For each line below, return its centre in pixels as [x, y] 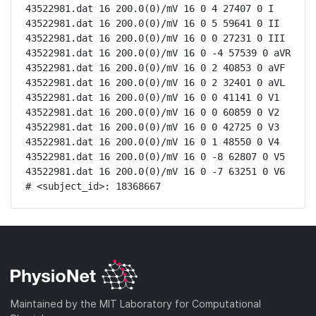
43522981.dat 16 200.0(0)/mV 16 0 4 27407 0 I [150, 8]
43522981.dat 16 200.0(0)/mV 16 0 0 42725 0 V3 [152, 127]
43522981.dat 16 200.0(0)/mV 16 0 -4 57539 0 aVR [158, 53]
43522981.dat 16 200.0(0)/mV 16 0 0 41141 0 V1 [152, 97]
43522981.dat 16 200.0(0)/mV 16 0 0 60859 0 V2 [152, 112]
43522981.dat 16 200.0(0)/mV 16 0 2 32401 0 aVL [155, 83]
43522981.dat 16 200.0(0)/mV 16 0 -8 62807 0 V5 [155, 157]
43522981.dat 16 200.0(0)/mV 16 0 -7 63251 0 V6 [155, 171]
